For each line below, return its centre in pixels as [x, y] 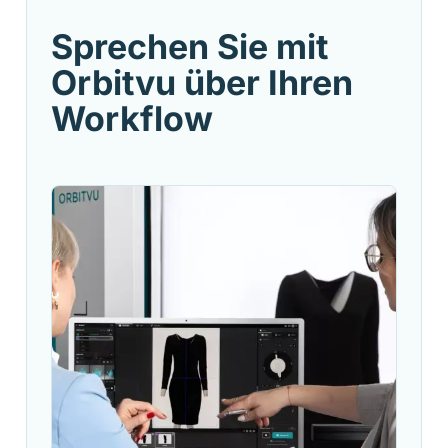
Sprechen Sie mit [189, 46]
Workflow [132, 118]
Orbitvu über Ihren [202, 82]
